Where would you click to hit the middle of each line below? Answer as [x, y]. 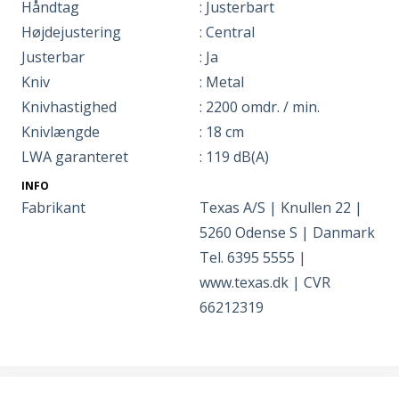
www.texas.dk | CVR [265, 282]
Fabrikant [53, 207]
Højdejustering [71, 32]
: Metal [222, 81]
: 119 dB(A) [234, 156]
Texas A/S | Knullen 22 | [281, 207]
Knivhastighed [69, 106]
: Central [227, 32]
